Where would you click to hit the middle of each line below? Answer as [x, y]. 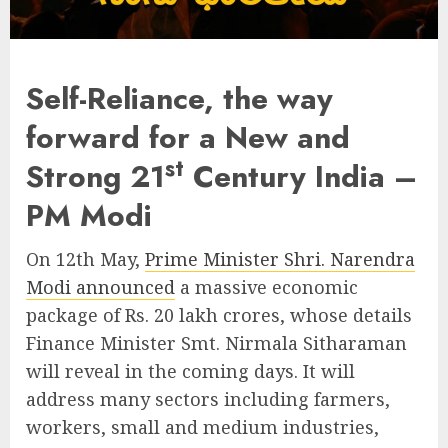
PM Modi [89, 215]
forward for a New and [188, 137]
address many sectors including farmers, [208, 399]
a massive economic [266, 287]
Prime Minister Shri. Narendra [280, 259]
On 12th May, [85, 259]
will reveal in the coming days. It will [190, 371]
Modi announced [100, 287]
